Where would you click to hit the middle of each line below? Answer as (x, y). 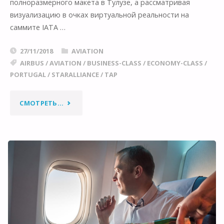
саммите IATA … (37, 27)
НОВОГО (78, 166)
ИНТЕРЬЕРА (83, 187)
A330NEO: (79, 124)
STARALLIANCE (75, 74)
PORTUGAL (28, 74)
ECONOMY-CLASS (175, 63)
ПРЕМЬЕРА (81, 145)
